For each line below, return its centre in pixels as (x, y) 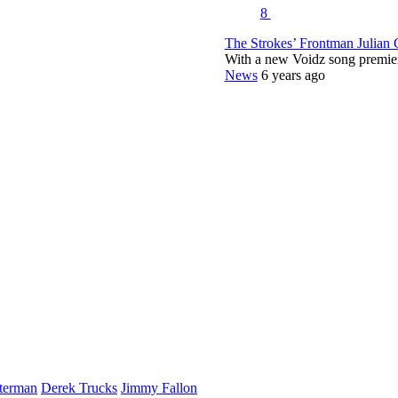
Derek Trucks (79, 387)
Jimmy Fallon (159, 387)
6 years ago (293, 75)
